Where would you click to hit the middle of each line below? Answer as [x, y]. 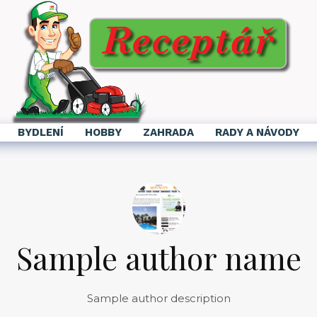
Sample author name [158, 257]
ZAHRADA [168, 132]
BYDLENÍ [41, 132]
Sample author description [158, 298]
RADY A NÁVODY [257, 132]
